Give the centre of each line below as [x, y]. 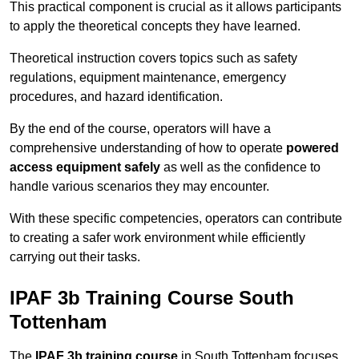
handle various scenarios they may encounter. [139, 187]
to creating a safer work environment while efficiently [157, 238]
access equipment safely [85, 167]
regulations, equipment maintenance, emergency [148, 78]
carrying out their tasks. [75, 257]
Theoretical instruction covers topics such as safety [153, 58]
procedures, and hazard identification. [116, 97]
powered [313, 148]
